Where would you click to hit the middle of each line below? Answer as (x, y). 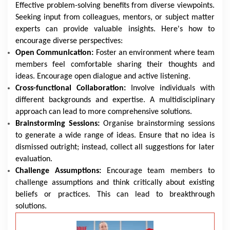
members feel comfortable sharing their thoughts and (115, 65)
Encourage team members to (158, 171)
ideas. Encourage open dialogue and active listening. (103, 76)
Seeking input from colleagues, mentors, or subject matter (115, 17)
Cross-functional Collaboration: (73, 88)
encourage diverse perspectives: (69, 41)
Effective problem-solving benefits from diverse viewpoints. (115, 6)
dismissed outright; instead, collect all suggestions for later (115, 147)
